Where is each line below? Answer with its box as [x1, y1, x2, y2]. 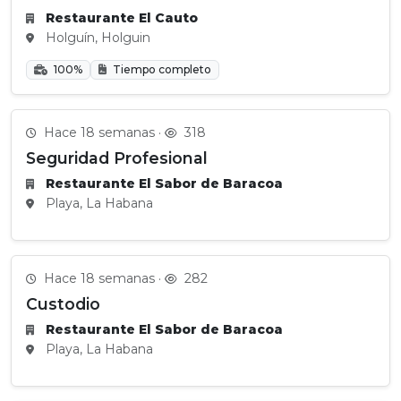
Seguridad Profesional [26, 149, 208, 167]
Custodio [26, 294, 100, 313]
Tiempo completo [110, 63, 211, 76]
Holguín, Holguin [42, 30, 150, 46]
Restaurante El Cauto [46, 10, 198, 26]
